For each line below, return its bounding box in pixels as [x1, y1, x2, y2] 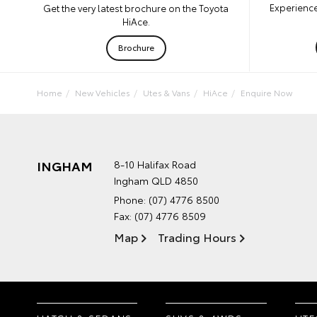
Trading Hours [158, 228, 236, 245]
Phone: [114, 192, 149, 207]
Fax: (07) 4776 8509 [114, 208, 206, 223]
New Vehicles [75, 86, 130, 98]
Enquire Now [241, 86, 292, 98]
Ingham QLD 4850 [114, 173, 198, 188]
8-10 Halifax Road [114, 156, 196, 171]
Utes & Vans [143, 86, 190, 98]
